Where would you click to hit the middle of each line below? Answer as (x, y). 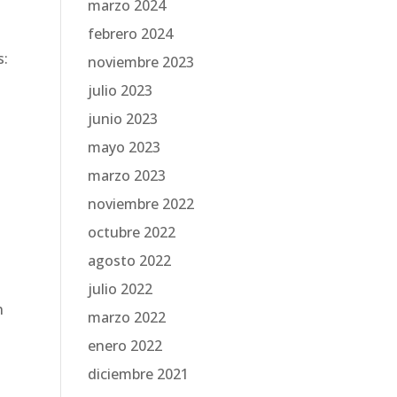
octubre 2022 (131, 232)
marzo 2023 (126, 175)
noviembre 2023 (140, 62)
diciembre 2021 (138, 374)
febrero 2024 (130, 34)
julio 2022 (120, 289)
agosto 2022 (129, 261)
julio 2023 (120, 90)
